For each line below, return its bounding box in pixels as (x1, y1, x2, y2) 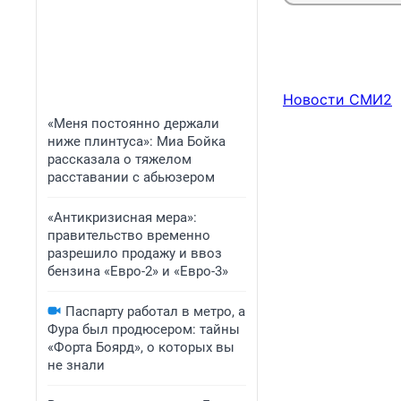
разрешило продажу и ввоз (47, 245, 222, 261)
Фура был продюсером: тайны (47, 321, 240, 337)
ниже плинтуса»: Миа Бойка (47, 133, 226, 149)
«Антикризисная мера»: (47, 209, 197, 226)
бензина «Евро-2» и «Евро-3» (47, 263, 228, 279)
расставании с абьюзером (47, 169, 215, 185)
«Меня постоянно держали (47, 115, 219, 132)
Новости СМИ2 (283, 90, 392, 109)
